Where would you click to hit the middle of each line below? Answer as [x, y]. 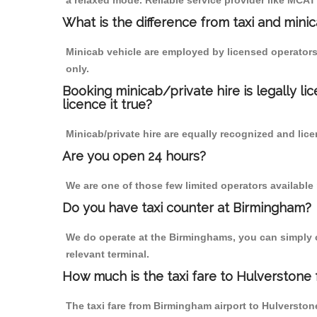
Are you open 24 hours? [134, 156]
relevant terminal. [108, 254]
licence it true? [107, 105]
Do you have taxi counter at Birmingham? [187, 208]
